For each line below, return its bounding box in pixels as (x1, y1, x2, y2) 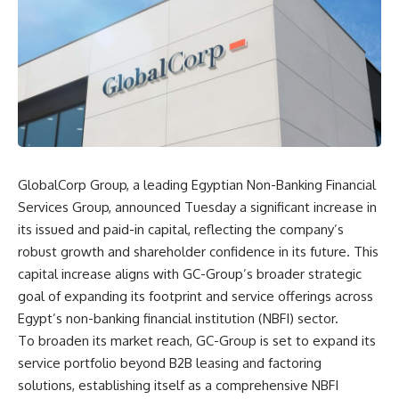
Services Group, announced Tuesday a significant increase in (18, 198, 377, 216)
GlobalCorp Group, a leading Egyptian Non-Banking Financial (18, 175, 376, 193)
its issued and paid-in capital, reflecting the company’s (18, 220, 344, 238)
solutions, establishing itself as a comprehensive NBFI (18, 376, 338, 394)
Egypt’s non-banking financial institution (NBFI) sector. (18, 309, 338, 327)
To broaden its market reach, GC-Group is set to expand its (18, 331, 376, 349)
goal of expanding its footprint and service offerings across (18, 287, 373, 305)
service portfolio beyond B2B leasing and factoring (18, 354, 322, 371)
